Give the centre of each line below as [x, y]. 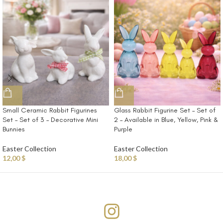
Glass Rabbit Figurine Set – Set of [165, 111]
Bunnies [14, 129]
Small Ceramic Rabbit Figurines [50, 111]
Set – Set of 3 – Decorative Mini [50, 120]
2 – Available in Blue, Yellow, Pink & [166, 120]
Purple [123, 129]
